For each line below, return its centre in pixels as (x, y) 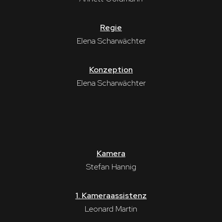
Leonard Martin (111, 209)
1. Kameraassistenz (111, 196)
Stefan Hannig (111, 167)
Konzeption (111, 69)
